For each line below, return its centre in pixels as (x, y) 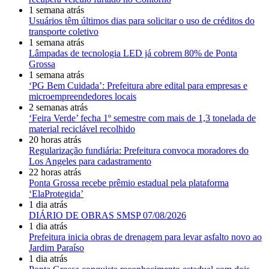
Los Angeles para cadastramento (90, 161)
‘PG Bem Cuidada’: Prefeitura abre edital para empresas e (138, 85)
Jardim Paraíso (56, 247)
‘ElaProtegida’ (56, 193)
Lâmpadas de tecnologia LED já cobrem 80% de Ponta (133, 53)
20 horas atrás (55, 139)
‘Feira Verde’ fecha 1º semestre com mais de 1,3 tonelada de (142, 118)
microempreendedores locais (83, 96)
